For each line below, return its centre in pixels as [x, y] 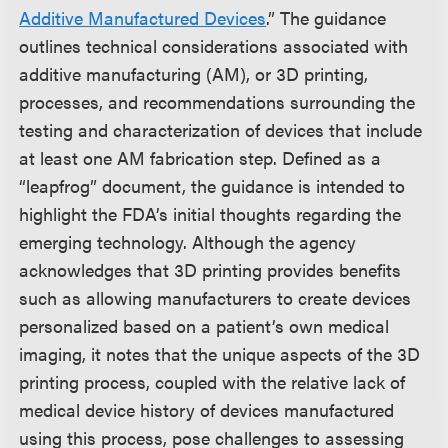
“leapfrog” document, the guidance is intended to [212, 185]
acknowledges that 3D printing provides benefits [210, 269]
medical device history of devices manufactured [207, 409]
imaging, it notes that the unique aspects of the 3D [220, 353]
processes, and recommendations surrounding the [217, 101]
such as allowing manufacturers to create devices [215, 297]
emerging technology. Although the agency [188, 241]
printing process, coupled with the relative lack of [212, 381]
